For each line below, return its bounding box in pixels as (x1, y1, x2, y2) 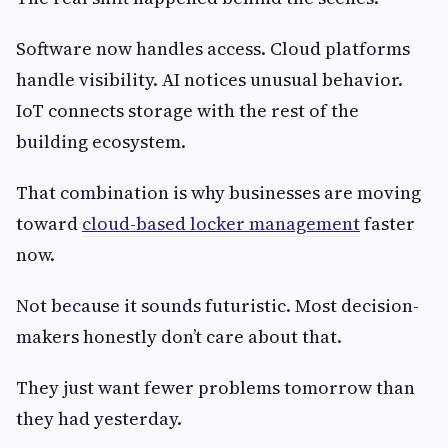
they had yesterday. (16, 406, 182, 432)
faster (360, 211, 415, 237)
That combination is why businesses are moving (16, 180, 421, 206)
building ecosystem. (16, 129, 186, 155)
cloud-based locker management (82, 211, 360, 237)
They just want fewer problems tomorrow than (16, 375, 415, 401)
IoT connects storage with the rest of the (16, 98, 359, 124)
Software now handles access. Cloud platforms (16, 36, 410, 62)
